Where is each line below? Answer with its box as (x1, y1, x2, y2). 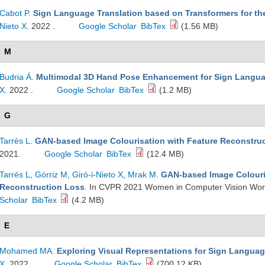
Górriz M (35, 170, 67, 179)
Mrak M (128, 170, 156, 179)
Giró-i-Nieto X (72, 170, 123, 179)
